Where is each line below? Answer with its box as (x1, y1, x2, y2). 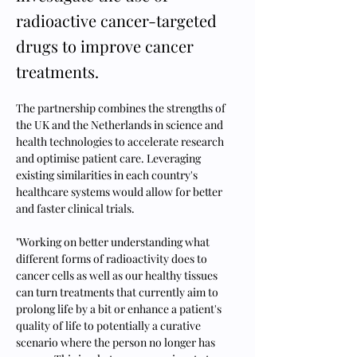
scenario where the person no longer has (16, 335, 218, 350)
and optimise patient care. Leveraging (16, 151, 203, 166)
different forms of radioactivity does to (16, 251, 210, 266)
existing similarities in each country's (16, 167, 200, 182)
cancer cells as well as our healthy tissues (16, 268, 220, 283)
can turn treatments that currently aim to (16, 284, 221, 300)
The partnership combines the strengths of (16, 100, 228, 116)
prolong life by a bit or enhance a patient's (16, 301, 224, 316)
